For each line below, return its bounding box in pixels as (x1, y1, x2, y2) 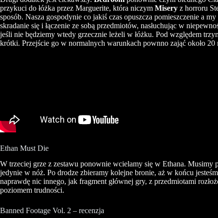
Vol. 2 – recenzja (51, 206, 104, 215)
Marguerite (75, 3, 109, 12)
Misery (155, 3, 178, 12)
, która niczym (109, 3, 155, 12)
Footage (26, 206, 51, 215)
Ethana (163, 160, 184, 168)
